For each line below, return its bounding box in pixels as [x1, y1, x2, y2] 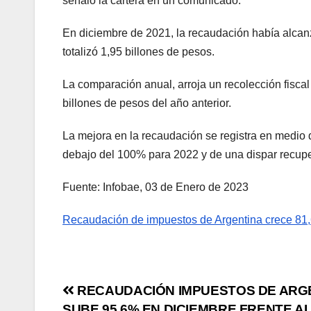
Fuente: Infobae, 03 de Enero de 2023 [62, 180, 249, 193]
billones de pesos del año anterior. [62, 96, 231, 109]
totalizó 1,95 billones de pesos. [62, 45, 215, 58]
